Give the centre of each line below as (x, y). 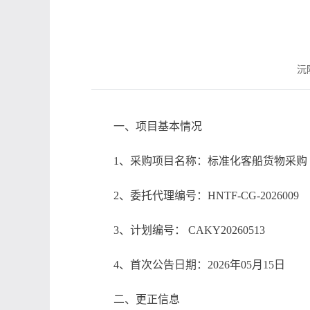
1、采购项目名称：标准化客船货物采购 (210, 161)
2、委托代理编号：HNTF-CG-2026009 (206, 195)
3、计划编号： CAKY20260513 (189, 230)
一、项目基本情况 (158, 126)
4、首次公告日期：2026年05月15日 (199, 265)
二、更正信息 (147, 299)
